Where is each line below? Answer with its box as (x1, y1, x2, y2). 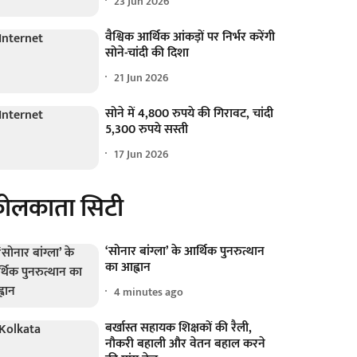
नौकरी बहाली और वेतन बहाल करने (105, 333, 266, 355)
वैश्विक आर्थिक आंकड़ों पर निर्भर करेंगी (105, 26, 276, 49)
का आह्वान (105, 257, 151, 279)
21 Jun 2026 (114, 68, 170, 87)
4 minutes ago (114, 282, 184, 301)
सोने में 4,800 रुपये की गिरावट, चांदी (105, 103, 274, 125)
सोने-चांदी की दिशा (105, 42, 190, 65)
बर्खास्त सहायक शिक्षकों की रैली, (105, 317, 253, 339)
